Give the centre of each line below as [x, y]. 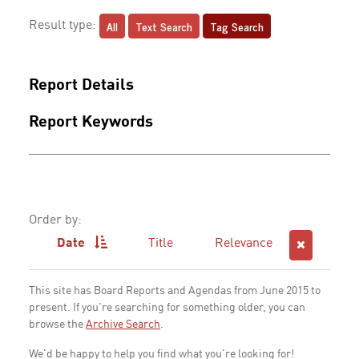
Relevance [243, 244]
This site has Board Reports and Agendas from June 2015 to [175, 291]
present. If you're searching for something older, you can [167, 308]
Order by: [55, 220]
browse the [57, 325]
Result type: [64, 26]
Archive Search [123, 325]
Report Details [81, 86]
